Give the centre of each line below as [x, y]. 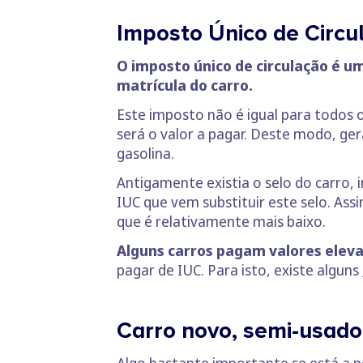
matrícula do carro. [185, 85]
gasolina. [145, 153]
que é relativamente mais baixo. [221, 221]
